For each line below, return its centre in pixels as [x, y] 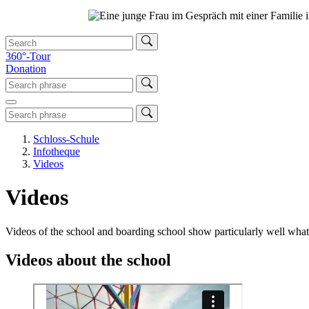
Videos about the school [88, 260]
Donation [26, 68]
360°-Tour [28, 56]
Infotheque [57, 151]
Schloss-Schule [66, 139]
